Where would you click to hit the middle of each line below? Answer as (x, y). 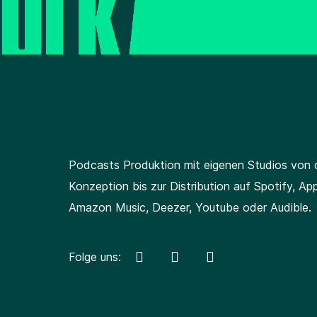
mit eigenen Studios (237, 165)
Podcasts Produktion (126, 165)
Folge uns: (95, 257)
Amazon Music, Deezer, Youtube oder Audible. (190, 208)
